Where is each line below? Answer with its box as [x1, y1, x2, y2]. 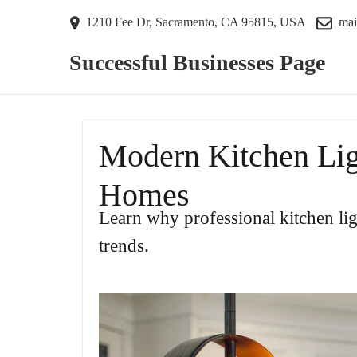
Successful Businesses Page [69, 50, 325, 76]
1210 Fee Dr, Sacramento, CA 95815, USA [86, 15, 306, 29]
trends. [99, 236, 149, 256]
